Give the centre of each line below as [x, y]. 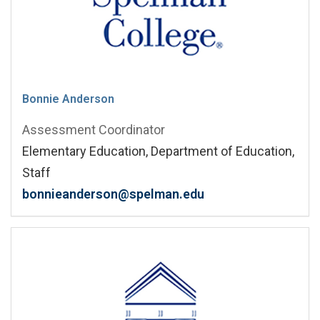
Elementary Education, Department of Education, [158, 151]
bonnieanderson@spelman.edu [113, 194]
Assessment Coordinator [94, 129]
